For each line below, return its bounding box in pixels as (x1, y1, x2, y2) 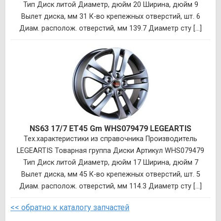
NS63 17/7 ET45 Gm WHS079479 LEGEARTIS (30, 123, 191, 133)
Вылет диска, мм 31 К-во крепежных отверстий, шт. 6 (21, 12, 200, 21)
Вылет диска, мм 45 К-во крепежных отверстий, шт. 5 (21, 170, 200, 179)
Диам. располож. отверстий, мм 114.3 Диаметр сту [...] (19, 182, 202, 190)
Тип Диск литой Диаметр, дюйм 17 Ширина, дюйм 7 (23, 158, 198, 167)
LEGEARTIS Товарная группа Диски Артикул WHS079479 (17, 146, 204, 155)
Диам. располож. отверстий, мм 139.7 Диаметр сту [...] (19, 24, 202, 33)
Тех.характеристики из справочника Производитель (24, 134, 197, 143)
